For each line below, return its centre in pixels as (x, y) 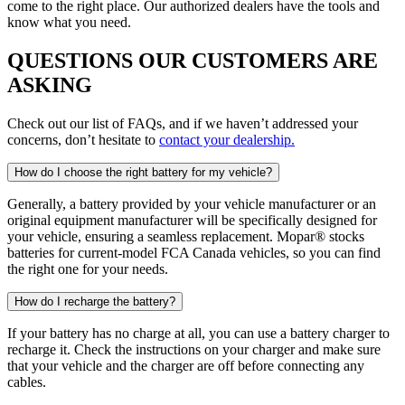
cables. (27, 382)
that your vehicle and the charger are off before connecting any (186, 366)
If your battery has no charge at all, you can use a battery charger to (198, 334)
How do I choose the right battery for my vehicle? (143, 173)
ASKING (50, 85)
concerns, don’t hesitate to (83, 140)
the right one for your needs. (88, 269)
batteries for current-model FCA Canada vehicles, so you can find (194, 253)
